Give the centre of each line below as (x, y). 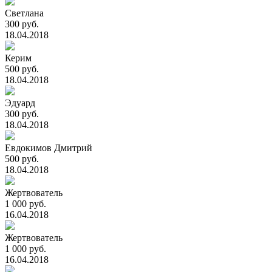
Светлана (24, 13)
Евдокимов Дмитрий (49, 148)
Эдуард (20, 103)
